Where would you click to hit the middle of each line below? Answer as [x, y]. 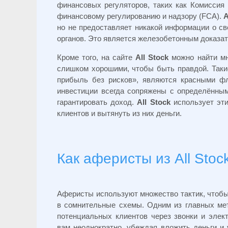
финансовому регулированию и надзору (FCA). [140, 16]
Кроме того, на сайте [96, 58]
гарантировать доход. [97, 102]
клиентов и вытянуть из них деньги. [119, 113]
